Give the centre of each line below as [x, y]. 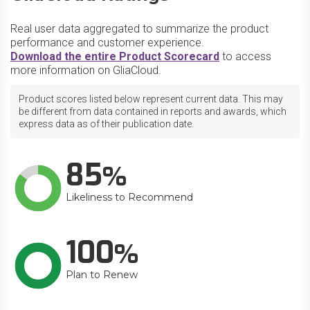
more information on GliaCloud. [86, 70]
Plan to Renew [102, 275]
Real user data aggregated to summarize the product [139, 29]
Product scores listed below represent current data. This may [151, 99]
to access [245, 56]
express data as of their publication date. [106, 124]
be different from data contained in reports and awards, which [153, 111]
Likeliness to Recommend [129, 197]
